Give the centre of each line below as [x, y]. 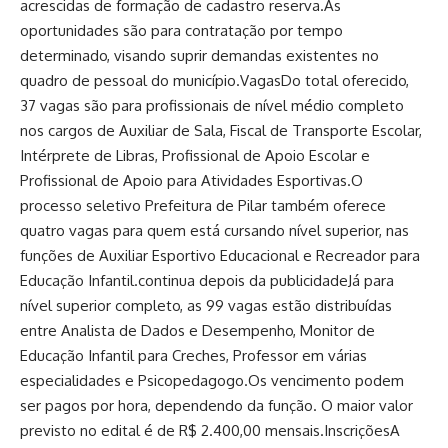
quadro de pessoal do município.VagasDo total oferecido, [214, 80]
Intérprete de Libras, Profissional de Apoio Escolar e [195, 155]
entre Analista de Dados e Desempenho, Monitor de [197, 330]
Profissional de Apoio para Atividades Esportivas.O [191, 180]
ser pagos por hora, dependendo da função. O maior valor [216, 405]
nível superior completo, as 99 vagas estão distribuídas [206, 305]
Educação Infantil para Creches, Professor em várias [193, 355]
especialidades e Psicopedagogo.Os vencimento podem [212, 380]
